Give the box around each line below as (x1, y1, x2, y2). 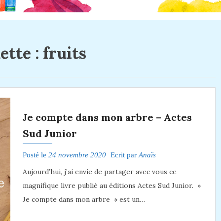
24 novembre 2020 (48, 150, 106, 159)
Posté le (22, 150, 48, 159)
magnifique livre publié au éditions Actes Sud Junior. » (22, 181, 201, 190)
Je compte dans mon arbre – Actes (22, 110, 192, 123)
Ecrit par (108, 150, 139, 159)
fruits (42, 43, 86, 64)
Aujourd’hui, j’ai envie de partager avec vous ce (22, 167, 177, 176)
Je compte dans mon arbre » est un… (22, 194, 145, 204)
